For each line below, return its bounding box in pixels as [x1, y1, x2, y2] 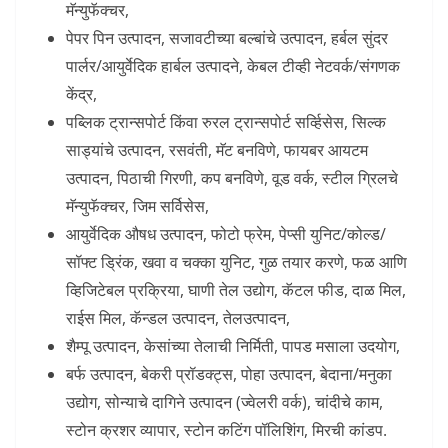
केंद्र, [66, 82, 97, 105]
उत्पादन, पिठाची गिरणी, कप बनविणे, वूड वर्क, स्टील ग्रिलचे [66, 166, 398, 189]
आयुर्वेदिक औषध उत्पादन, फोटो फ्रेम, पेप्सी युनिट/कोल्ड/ [66, 222, 386, 245]
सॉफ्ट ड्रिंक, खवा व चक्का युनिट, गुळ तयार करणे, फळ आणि [66, 250, 407, 273]
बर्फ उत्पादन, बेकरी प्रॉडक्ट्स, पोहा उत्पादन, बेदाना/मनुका [66, 362, 392, 385]
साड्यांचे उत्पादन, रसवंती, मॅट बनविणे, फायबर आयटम [66, 138, 368, 161]
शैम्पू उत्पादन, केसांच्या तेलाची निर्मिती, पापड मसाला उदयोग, [66, 334, 400, 357]
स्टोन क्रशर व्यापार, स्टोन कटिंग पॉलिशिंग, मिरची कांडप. [66, 418, 387, 441]
